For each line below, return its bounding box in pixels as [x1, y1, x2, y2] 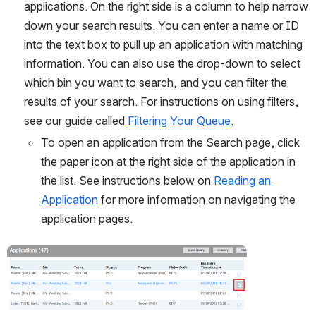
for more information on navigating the [98, 192, 296, 207]
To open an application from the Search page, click [41, 135, 300, 150]
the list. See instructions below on [41, 173, 214, 188]
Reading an [214, 173, 271, 188]
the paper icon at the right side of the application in [41, 154, 296, 169]
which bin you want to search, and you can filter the [24, 75, 287, 90]
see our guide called [24, 113, 128, 128]
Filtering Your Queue [128, 113, 231, 128]
